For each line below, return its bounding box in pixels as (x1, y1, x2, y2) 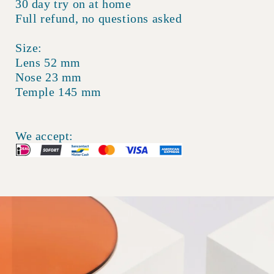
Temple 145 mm (15, 85, 102, 99)
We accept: (15, 129, 73, 143)
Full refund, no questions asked (15, 12, 182, 26)
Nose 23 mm (15, 70, 82, 84)
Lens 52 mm (15, 56, 81, 70)
